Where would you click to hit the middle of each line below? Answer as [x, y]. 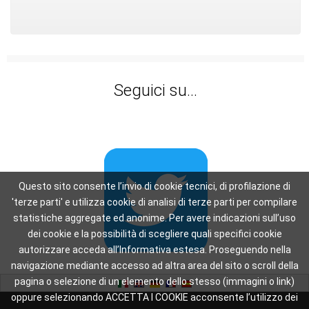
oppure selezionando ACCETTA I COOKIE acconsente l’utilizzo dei [154, 297]
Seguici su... [156, 91]
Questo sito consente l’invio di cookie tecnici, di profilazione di [154, 186]
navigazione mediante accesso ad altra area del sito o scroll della [154, 266]
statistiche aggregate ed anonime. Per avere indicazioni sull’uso [154, 218]
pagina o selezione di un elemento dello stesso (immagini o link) [154, 281]
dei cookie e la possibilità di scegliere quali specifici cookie [154, 234]
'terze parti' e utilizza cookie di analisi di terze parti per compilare [154, 202]
